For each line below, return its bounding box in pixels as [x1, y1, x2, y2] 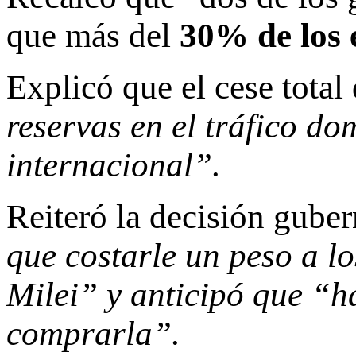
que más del [6, 16, 180, 54]
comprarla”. [6, 314, 180, 352]
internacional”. [6, 145, 221, 184]
